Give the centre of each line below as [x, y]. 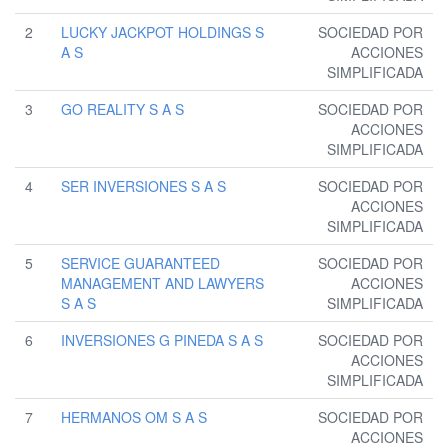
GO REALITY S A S [122, 109]
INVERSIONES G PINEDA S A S [162, 340]
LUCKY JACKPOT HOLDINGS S [162, 32]
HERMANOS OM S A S [134, 417]
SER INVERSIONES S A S [143, 186]
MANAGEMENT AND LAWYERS [162, 283]
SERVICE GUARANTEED [140, 263]
